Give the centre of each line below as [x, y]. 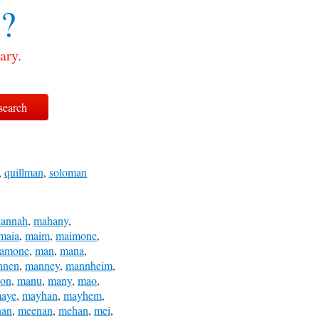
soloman [68, 172]
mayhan [40, 295]
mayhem [83, 295]
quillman [24, 172]
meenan [35, 310]
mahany [51, 220]
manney [42, 265]
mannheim [89, 265]
